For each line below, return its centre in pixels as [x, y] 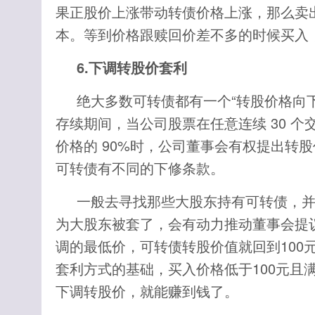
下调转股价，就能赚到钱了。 [147, 291]
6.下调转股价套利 [132, 67]
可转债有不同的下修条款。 [140, 168]
